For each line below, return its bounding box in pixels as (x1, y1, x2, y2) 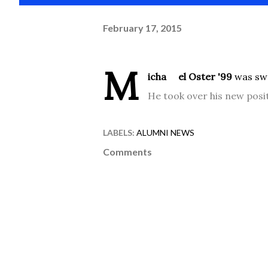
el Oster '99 (178, 71, 232, 83)
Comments (103, 146, 152, 157)
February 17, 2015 (103, 22, 182, 33)
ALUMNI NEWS (136, 127, 194, 138)
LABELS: (103, 127, 135, 138)
